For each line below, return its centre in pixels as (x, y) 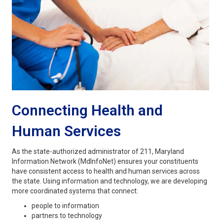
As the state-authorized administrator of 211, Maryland (98, 152)
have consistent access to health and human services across (106, 171)
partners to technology (67, 216)
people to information (65, 206)
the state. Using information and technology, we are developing (110, 181)
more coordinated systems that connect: (75, 191)
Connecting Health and (87, 110)
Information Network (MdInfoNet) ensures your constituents (105, 162)
